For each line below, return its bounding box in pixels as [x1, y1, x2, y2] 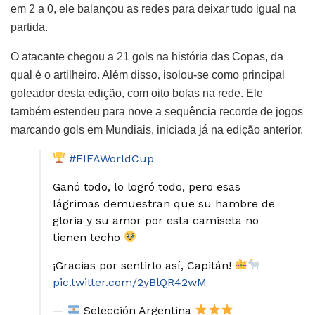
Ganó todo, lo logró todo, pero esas [53, 179, 240, 193]
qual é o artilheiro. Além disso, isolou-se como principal [11, 68, 285, 81]
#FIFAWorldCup [69, 151, 155, 165]
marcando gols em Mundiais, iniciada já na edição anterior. [11, 123, 303, 136]
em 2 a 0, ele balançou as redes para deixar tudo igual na [11, 2, 296, 15]
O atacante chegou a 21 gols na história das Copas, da [11, 50, 283, 63]
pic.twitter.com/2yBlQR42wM [53, 275, 207, 289]
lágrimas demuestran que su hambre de [53, 196, 275, 210]
